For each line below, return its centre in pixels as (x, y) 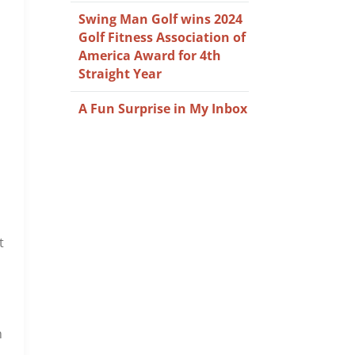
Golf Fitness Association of (162, 37)
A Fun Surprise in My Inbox (163, 109)
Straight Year (120, 74)
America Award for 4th (150, 55)
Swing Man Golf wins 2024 (161, 19)
